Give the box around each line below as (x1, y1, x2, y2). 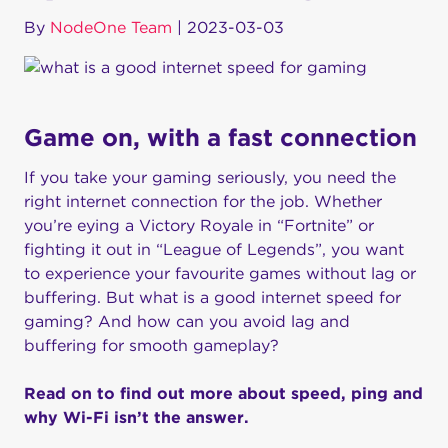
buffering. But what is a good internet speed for (24, 288, 401, 307)
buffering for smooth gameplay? (24, 336, 284, 355)
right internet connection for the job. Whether (24, 192, 382, 211)
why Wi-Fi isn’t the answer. (24, 408, 249, 427)
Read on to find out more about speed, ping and (24, 384, 423, 403)
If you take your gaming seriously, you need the (24, 168, 396, 187)
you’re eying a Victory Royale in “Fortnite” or (24, 216, 374, 235)
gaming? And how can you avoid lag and (24, 312, 350, 331)
